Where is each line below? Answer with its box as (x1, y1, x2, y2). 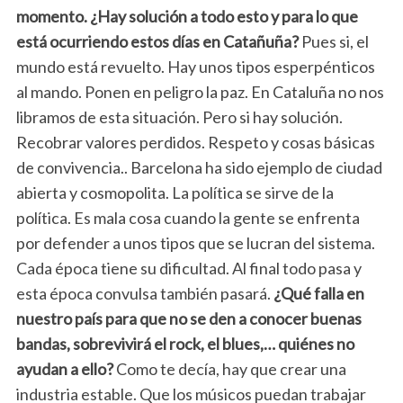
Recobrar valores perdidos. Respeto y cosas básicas (15, 132, 375, 153)
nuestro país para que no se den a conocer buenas (15, 309, 362, 329)
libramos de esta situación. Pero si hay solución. (15, 107, 343, 128)
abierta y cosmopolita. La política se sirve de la (15, 183, 334, 203)
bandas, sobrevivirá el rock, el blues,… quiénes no (15, 334, 354, 354)
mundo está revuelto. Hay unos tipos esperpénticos (15, 57, 375, 77)
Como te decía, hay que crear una (112, 359, 346, 380)
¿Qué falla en (273, 283, 364, 304)
